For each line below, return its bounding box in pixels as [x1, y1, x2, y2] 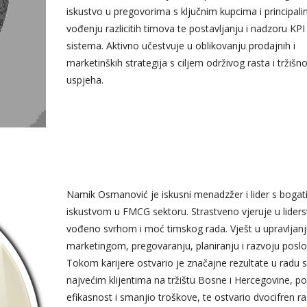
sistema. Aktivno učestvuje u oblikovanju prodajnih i [66, 39, 295, 53]
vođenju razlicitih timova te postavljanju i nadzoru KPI [66, 22, 305, 36]
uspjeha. [66, 73, 103, 87]
